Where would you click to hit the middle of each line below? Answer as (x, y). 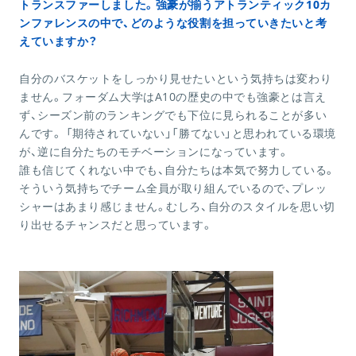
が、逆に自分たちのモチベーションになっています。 (154, 152)
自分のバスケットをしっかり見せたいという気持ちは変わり (176, 79)
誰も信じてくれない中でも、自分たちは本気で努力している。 (177, 170)
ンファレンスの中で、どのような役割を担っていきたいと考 (173, 23)
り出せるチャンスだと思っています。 (116, 225)
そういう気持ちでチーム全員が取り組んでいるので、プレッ (173, 188)
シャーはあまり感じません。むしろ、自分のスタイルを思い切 (177, 207)
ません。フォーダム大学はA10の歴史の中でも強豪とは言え (173, 97)
